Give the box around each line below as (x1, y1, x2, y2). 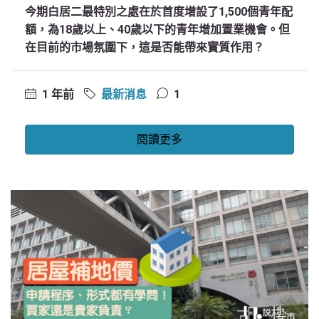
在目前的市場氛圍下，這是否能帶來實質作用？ (25, 41, 264, 54)
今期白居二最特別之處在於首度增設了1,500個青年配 (25, 5, 293, 19)
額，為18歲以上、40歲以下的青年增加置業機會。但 (25, 23, 290, 36)
